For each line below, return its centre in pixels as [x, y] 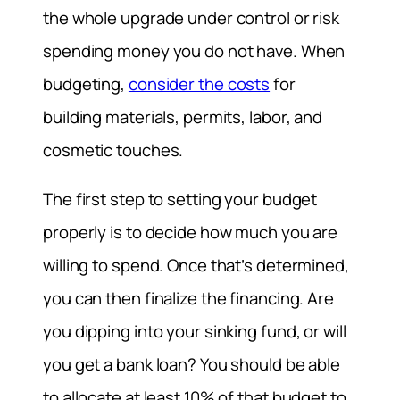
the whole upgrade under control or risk [192, 17]
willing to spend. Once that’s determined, [196, 266]
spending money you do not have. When [194, 50]
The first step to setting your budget [180, 200]
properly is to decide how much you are [191, 233]
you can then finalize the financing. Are [188, 299]
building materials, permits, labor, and [183, 117]
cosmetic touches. [113, 150]
